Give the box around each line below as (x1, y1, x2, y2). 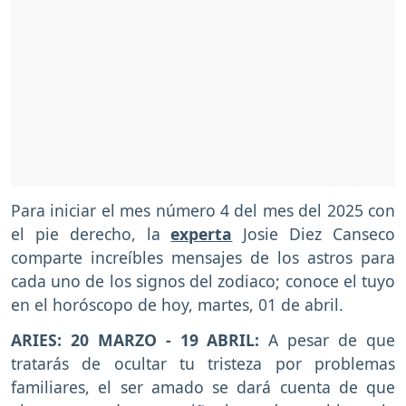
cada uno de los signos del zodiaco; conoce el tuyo (11, 270, 395, 293)
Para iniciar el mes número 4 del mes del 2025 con (11, 199, 395, 222)
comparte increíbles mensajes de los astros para (11, 246, 395, 269)
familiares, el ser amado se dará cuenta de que (11, 375, 395, 398)
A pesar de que (268, 328, 396, 351)
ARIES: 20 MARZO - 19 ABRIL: (11, 328, 269, 351)
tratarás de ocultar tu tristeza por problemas (11, 352, 395, 374)
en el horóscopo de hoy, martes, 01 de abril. (11, 294, 343, 316)
